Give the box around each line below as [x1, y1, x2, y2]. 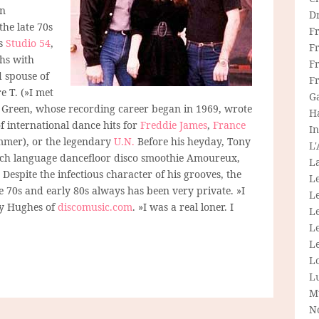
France [213, 117, 246, 132]
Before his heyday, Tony [135, 134, 251, 148]
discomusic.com [58, 199, 132, 214]
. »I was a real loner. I [132, 199, 234, 214]
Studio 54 [6, 36, 51, 50]
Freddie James [140, 117, 207, 132]
